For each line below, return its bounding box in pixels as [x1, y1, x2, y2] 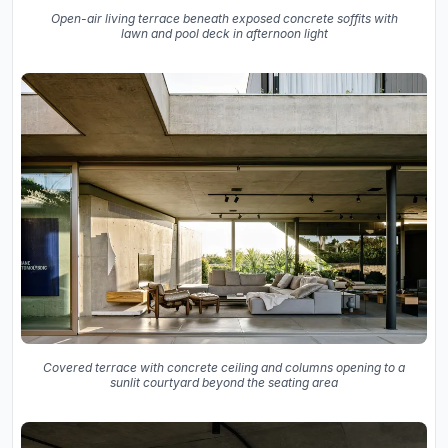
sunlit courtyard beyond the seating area [110, 374, 338, 390]
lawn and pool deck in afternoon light [120, 25, 328, 41]
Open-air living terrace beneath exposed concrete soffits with [50, 10, 398, 26]
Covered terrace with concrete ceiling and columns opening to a [43, 359, 405, 375]
